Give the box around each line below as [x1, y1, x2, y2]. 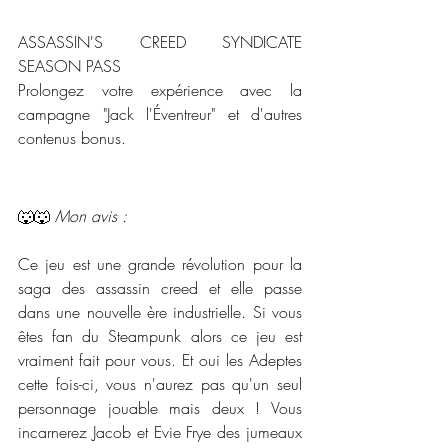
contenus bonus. [18, 126, 126, 149]
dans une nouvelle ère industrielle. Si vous [18, 300, 302, 323]
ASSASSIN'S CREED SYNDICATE [18, 30, 302, 53]
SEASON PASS [18, 54, 121, 77]
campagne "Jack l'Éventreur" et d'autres [18, 102, 302, 125]
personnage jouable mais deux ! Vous [18, 396, 302, 419]
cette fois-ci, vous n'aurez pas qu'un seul [18, 372, 302, 395]
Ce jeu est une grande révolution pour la [18, 252, 302, 275]
